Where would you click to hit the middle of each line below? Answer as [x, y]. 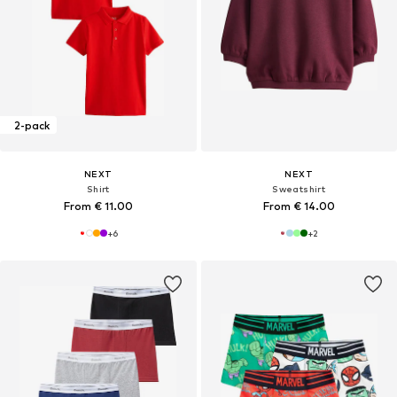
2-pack [32, 125]
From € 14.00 [299, 206]
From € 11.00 [98, 206]
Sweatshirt [299, 189]
